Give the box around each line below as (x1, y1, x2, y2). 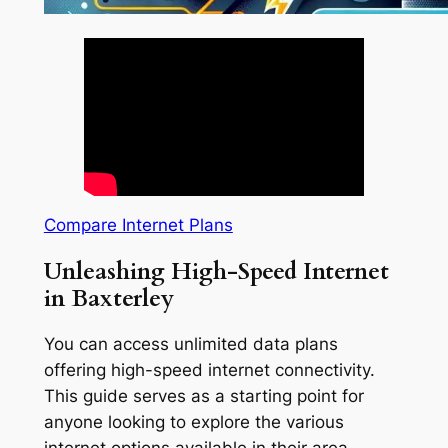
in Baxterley (43, 282, 174, 314)
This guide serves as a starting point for (43, 385, 364, 406)
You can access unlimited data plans (43, 333, 338, 354)
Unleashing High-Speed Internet (43, 255, 389, 287)
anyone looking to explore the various (43, 411, 344, 432)
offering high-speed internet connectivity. (43, 359, 375, 380)
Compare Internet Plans (43, 215, 233, 236)
